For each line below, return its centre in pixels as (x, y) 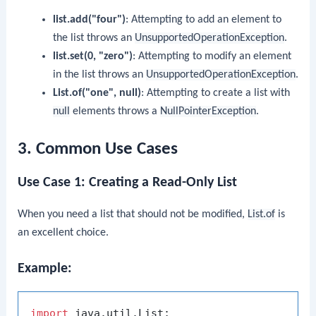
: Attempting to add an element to (203, 20)
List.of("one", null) (97, 93)
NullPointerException (208, 112)
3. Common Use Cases (98, 149)
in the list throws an (99, 75)
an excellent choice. (63, 232)
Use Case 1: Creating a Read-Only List (128, 182)
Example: (45, 269)
